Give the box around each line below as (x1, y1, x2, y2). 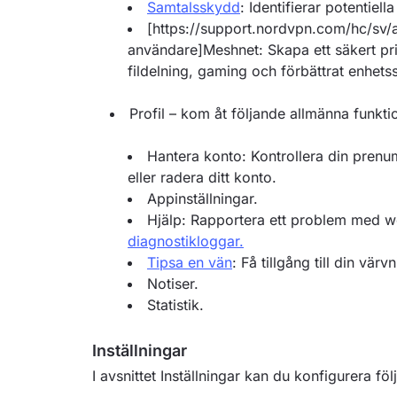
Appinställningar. (147, 190, 258, 207)
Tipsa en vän (147, 253, 232, 271)
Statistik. (147, 296, 204, 314)
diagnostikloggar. (128, 232, 244, 250)
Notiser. (147, 275, 198, 292)
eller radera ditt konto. (128, 168, 276, 186)
